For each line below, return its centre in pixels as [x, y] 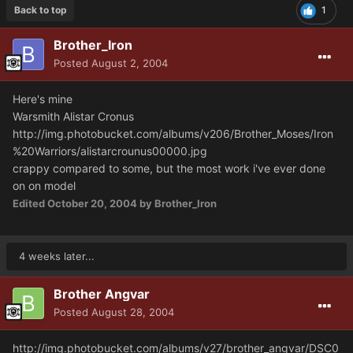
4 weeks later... [57, 256]
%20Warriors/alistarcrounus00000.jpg [110, 151]
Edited [30, 204]
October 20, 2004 [92, 204]
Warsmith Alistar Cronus [73, 117]
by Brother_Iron [177, 204]
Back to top [40, 10]
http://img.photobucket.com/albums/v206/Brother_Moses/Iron [173, 134]
